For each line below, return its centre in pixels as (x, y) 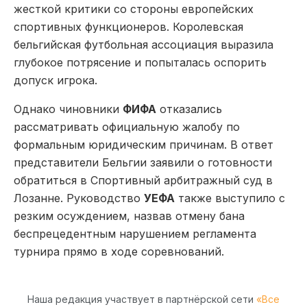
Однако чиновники (68, 109)
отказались (189, 109)
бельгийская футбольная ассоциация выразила (144, 45)
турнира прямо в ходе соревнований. (119, 252)
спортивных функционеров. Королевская (128, 27)
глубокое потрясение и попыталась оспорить (140, 63)
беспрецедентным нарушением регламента (135, 234)
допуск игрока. (56, 81)
